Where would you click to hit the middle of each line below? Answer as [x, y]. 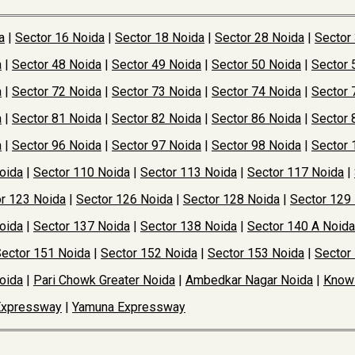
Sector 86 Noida [256, 118]
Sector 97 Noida [157, 145]
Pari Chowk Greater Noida [104, 280]
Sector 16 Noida [60, 38]
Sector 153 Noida [256, 253]
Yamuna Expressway [129, 307]
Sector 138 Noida [189, 226]
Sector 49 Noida [157, 65]
